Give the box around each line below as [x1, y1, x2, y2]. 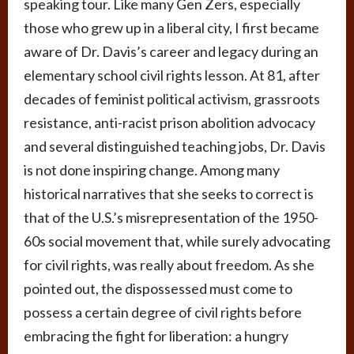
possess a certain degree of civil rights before [24, 303, 302, 322]
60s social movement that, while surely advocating [24, 232, 330, 250]
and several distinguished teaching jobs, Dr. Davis [24, 137, 326, 156]
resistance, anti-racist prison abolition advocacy [24, 114, 315, 132]
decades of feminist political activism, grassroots [24, 90, 320, 108]
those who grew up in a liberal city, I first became [24, 19, 319, 37]
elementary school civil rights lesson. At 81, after [24, 66, 320, 85]
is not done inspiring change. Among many [24, 161, 280, 179]
